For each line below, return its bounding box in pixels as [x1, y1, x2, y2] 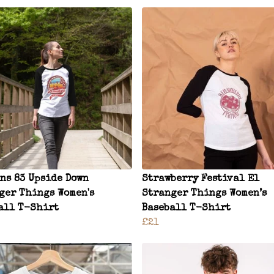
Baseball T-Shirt [142, 203, 231, 213]
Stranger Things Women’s [142, 188, 267, 199]
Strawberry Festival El [142, 174, 259, 184]
